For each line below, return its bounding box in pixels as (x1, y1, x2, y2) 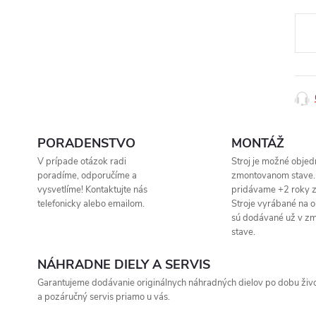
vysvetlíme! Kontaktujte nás (37, 183, 147, 196)
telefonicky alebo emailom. (37, 197, 145, 210)
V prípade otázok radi (37, 155, 126, 168)
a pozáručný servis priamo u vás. (37, 291, 170, 303)
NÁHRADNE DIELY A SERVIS (37, 256, 210, 273)
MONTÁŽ (231, 135, 284, 152)
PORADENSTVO (37, 135, 135, 152)
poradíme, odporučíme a (37, 169, 137, 182)
